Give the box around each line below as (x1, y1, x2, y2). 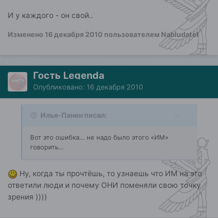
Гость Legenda (33, 70, 104, 82)
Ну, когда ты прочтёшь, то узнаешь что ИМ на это (18, 168, 202, 178)
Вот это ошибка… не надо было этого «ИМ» (30, 133, 168, 142)
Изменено (8, 30, 45, 39)
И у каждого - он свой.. (8, 11, 93, 20)
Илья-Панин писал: (40, 111, 107, 120)
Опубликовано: (33, 83, 87, 91)
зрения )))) (8, 192, 47, 201)
